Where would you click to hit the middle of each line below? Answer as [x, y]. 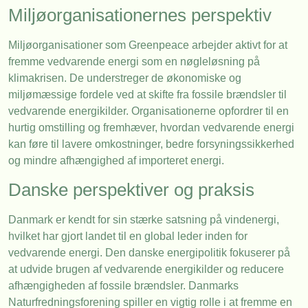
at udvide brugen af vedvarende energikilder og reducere [146, 269]
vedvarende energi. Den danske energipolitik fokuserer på [149, 252]
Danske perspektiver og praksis [131, 189]
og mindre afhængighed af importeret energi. [116, 161]
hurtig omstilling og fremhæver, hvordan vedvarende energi [151, 128]
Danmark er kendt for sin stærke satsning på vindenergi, [144, 219]
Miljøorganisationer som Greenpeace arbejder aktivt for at [148, 45]
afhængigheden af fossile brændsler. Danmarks [123, 285]
